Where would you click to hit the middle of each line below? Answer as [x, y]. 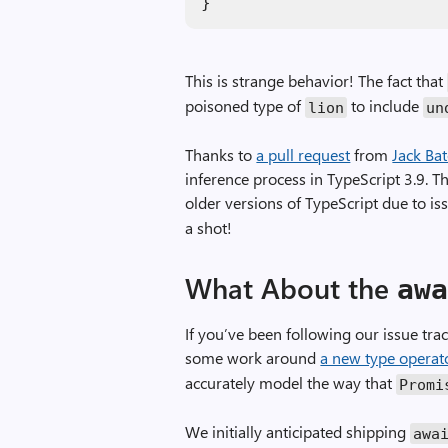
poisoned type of [245, 105]
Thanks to [221, 154]
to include [385, 105]
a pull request [303, 154]
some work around [253, 357]
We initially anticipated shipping [298, 431]
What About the [291, 287]
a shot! [209, 227]
